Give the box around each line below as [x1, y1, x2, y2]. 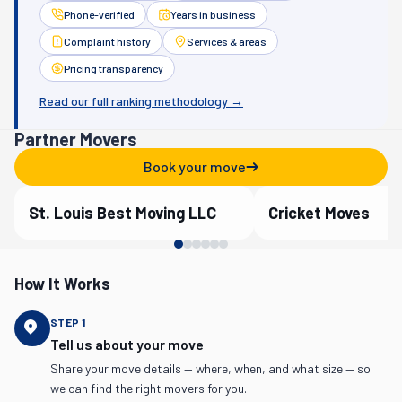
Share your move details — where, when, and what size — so [50, 361, 371, 376]
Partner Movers [14, 128, 137, 150]
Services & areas [187, 35, 267, 48]
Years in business [170, 8, 256, 21]
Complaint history [64, 35, 151, 48]
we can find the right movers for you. [50, 380, 247, 396]
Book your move [144, 158, 246, 175]
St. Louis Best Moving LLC [29, 203, 216, 223]
